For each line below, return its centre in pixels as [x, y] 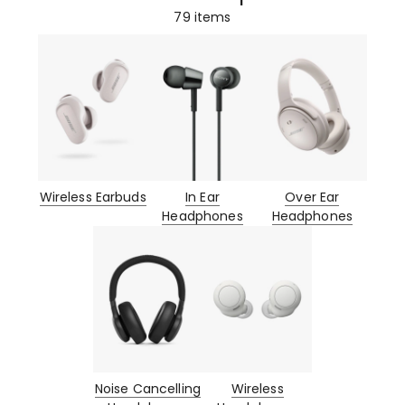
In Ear [202, 197]
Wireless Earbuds [93, 197]
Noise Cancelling [147, 388]
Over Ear [312, 197]
